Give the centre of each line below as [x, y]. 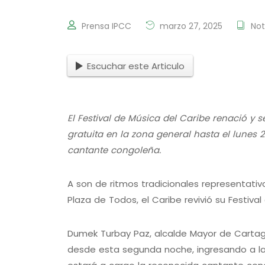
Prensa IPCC [106, 26]
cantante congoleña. [114, 150]
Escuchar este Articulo [136, 66]
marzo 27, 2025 [190, 26]
